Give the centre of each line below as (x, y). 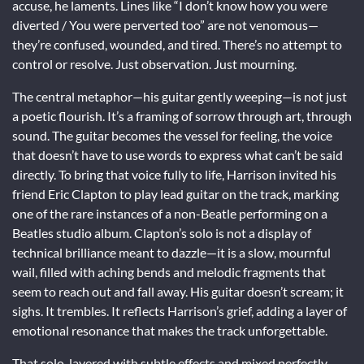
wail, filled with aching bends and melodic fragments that (169, 271)
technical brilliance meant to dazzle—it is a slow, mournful (171, 252)
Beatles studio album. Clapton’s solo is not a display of (162, 232)
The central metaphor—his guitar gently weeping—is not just (180, 96)
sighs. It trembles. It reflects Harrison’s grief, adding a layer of (180, 310)
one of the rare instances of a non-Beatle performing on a (170, 213)
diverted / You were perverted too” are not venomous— (165, 24)
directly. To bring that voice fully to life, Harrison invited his (174, 174)
